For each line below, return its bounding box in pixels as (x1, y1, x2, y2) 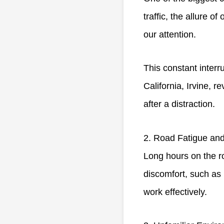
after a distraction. (143, 99, 215, 109)
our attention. (143, 29, 198, 39)
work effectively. (143, 186, 207, 197)
